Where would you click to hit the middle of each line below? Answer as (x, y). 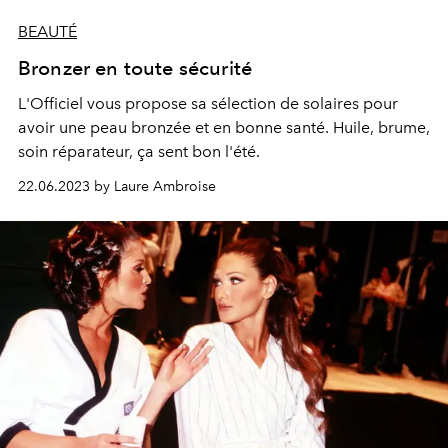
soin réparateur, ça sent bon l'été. (139, 151)
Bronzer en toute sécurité (135, 68)
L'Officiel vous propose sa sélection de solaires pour (208, 103)
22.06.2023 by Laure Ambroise (117, 186)
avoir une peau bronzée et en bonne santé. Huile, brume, (224, 127)
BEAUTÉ (47, 31)
